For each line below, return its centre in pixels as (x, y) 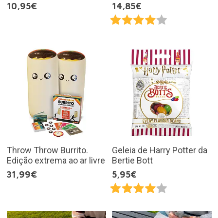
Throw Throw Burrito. (47, 150)
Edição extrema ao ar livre (56, 160)
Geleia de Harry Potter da (160, 150)
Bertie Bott (132, 160)
